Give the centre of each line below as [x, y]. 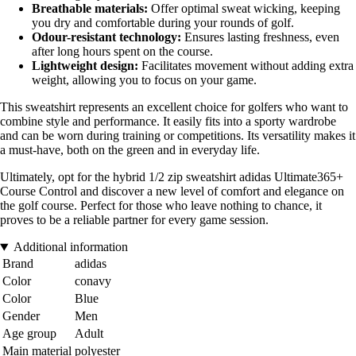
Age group [29, 334]
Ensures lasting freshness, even [260, 37]
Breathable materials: [90, 9]
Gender [21, 316]
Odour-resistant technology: [106, 37]
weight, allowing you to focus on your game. [144, 80]
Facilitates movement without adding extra [246, 66]
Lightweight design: [85, 66]
